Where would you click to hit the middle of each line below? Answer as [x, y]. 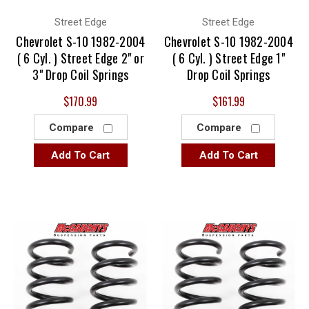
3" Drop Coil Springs [81, 74]
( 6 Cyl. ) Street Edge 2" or [80, 58]
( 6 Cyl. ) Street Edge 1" [228, 58]
